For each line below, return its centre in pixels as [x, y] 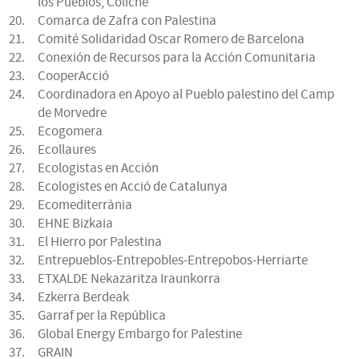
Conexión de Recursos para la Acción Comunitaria [177, 57]
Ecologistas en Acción [99, 168]
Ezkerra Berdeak [84, 297]
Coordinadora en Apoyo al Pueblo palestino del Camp [186, 94]
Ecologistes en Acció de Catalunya [133, 186]
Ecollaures [67, 149]
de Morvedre [73, 113]
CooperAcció [74, 76]
